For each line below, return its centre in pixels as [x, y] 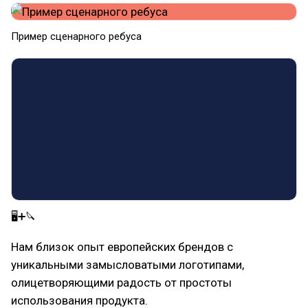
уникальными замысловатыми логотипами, [128, 265]
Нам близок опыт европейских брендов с [122, 247]
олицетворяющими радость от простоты [121, 283]
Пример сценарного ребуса [76, 36]
